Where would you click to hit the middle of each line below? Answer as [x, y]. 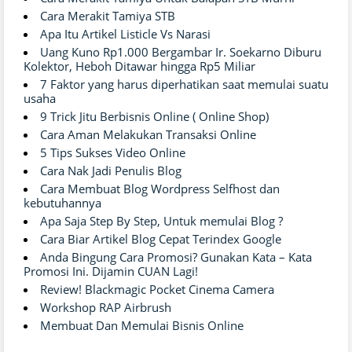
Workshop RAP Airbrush [106, 307]
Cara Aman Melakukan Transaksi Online [148, 134]
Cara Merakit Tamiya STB [108, 15]
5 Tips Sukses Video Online [113, 152]
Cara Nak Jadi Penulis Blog [111, 170]
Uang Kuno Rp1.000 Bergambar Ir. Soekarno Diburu [181, 51]
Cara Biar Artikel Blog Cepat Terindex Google [161, 238]
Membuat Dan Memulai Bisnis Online [142, 325]
